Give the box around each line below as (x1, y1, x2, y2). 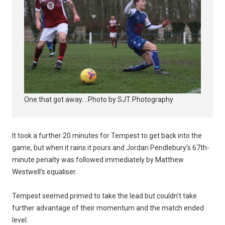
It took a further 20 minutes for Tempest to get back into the (12, 131, 202, 140)
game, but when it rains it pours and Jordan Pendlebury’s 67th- (12, 143, 209, 152)
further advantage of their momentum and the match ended (12, 203, 204, 212)
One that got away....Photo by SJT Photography (24, 95, 173, 103)
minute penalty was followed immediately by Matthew (12, 155, 184, 164)
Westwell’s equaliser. (12, 167, 77, 176)
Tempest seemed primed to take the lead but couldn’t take (12, 191, 197, 200)
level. (12, 215, 28, 224)
